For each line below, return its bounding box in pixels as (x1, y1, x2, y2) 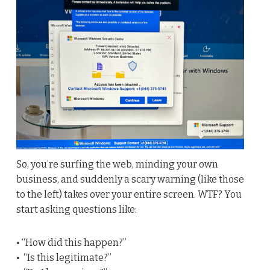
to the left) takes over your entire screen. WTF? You (16, 188, 242, 200)
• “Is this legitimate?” (16, 251, 111, 263)
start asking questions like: (16, 203, 137, 215)
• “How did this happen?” (16, 236, 127, 248)
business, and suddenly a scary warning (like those (16, 173, 244, 185)
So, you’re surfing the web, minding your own (16, 158, 218, 170)
